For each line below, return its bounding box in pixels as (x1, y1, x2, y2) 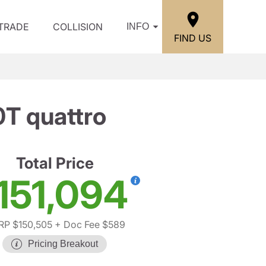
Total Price (15, 154, 94, 172)
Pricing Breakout (28, 239, 98, 249)
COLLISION (53, 21, 103, 33)
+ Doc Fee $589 (52, 218, 125, 230)
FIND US (174, 31, 211, 44)
